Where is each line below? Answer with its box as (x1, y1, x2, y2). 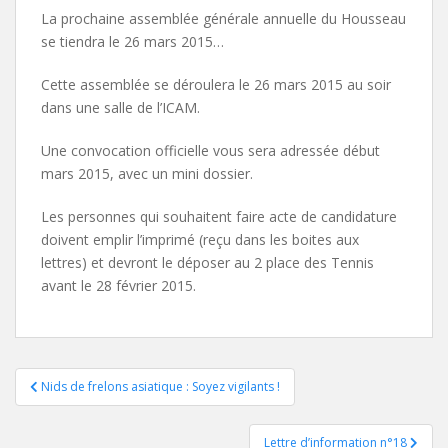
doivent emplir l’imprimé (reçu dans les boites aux (41, 229, 359, 249)
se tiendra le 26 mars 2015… (41, 31, 224, 51)
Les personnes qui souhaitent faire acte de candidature (41, 206, 397, 226)
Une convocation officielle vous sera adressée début (41, 140, 380, 160)
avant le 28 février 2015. (41, 275, 196, 295)
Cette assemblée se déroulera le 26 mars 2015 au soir (41, 74, 391, 94)
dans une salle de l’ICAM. (41, 97, 200, 117)
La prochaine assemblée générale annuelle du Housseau (41, 8, 406, 28)
